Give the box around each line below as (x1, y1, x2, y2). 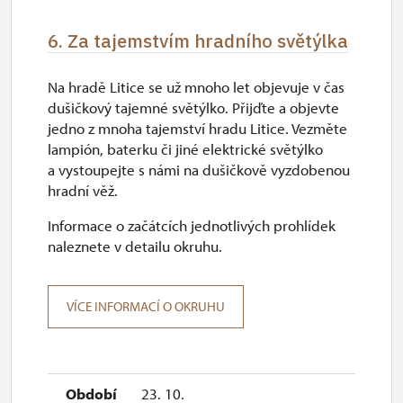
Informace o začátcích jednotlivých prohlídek (48, 216, 336, 235)
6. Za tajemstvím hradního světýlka (48, 29, 348, 53)
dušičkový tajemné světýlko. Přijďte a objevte (48, 98, 339, 117)
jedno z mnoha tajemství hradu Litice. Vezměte (48, 119, 347, 138)
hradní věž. (48, 181, 118, 200)
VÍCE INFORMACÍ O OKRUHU (67, 298, 225, 315)
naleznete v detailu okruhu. (48, 237, 222, 255)
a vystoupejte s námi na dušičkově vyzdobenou (48, 160, 350, 179)
